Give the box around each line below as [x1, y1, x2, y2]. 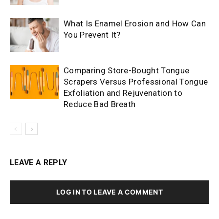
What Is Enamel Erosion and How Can [64, 18, 206, 28]
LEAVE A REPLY [10, 157, 67, 167]
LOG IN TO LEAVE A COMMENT [56, 187, 163, 196]
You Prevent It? [64, 29, 121, 40]
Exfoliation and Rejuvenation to [64, 88, 182, 98]
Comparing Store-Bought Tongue [64, 65, 190, 75]
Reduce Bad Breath [64, 99, 136, 109]
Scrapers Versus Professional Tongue [64, 76, 208, 87]
